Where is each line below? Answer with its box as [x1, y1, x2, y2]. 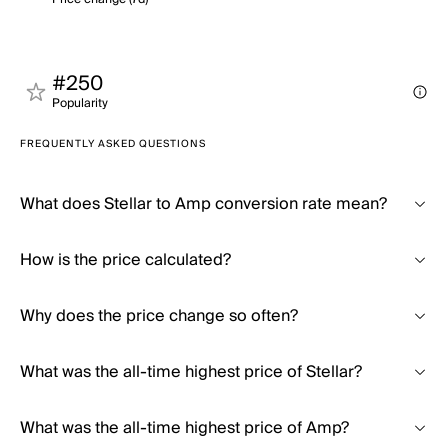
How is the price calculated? [20, 246, 231, 274]
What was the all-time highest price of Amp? [20, 414, 349, 442]
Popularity [52, 93, 108, 114]
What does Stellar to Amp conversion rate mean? [20, 190, 387, 218]
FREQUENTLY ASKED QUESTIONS [20, 135, 206, 153]
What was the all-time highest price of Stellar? [20, 358, 362, 386]
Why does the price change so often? [20, 302, 298, 330]
